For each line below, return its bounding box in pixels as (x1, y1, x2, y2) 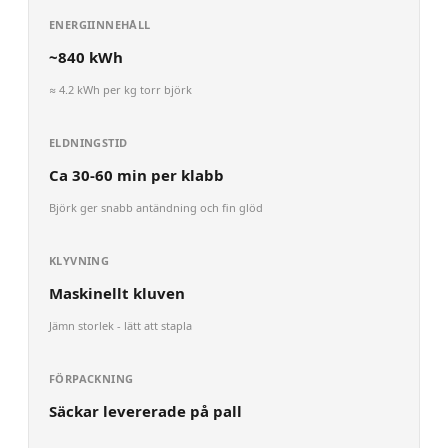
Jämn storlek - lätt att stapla (49, 318, 192, 334)
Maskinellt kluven (49, 283, 185, 304)
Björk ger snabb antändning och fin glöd (49, 200, 263, 216)
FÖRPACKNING (49, 371, 134, 387)
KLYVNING (49, 253, 110, 269)
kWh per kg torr (77, 82, 161, 98)
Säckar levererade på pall (49, 401, 242, 422)
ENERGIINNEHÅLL (49, 17, 151, 33)
